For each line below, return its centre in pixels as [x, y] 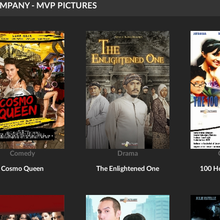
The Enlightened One [127, 169]
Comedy [23, 154]
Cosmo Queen [23, 169]
